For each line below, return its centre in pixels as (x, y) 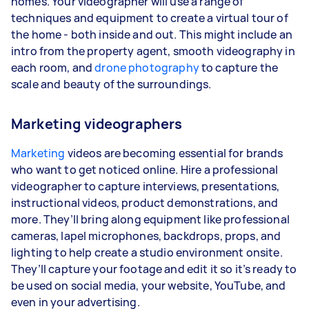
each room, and (53, 67)
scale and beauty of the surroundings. (111, 84)
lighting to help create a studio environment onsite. (147, 252)
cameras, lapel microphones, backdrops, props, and (146, 236)
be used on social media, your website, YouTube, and (149, 285)
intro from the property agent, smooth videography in (153, 51)
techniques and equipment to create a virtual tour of (150, 18)
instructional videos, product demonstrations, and (145, 202)
